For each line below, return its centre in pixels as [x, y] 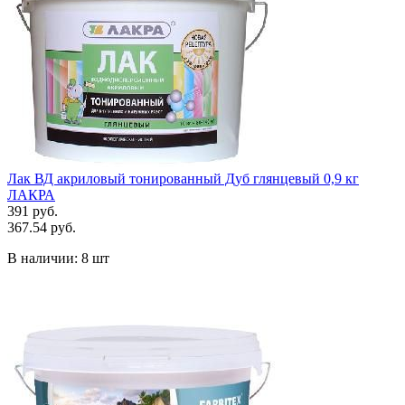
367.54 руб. [42, 227]
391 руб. [33, 211]
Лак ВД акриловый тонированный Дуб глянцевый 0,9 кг [183, 178]
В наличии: [44, 258]
